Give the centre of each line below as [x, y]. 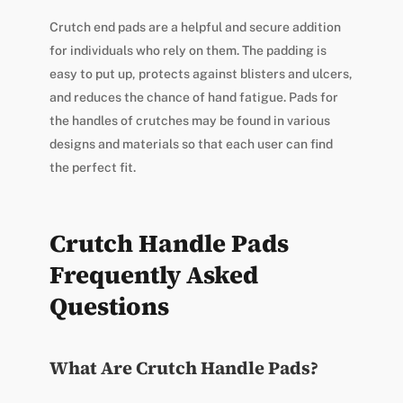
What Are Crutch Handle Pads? [184, 368]
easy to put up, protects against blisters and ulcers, [201, 74]
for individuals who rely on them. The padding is [188, 51]
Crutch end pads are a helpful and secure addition [195, 27]
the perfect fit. [92, 168]
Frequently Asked [153, 275]
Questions [109, 307]
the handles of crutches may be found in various [189, 121]
